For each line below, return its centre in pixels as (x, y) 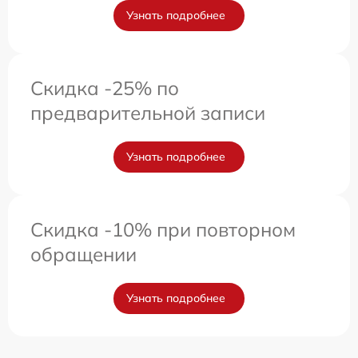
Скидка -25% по (105, 88)
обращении (84, 254)
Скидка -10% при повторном (163, 229)
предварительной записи (148, 113)
